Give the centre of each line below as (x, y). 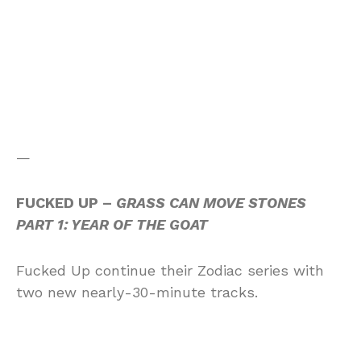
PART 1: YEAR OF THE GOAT (112, 224)
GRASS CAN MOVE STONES (211, 202)
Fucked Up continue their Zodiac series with (170, 270)
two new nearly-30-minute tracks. (137, 292)
